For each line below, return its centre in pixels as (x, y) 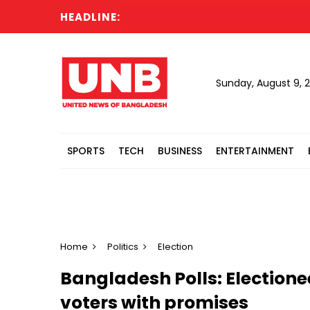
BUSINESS (180, 151)
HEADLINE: (90, 17)
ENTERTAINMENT (255, 151)
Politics (123, 247)
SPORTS (86, 151)
